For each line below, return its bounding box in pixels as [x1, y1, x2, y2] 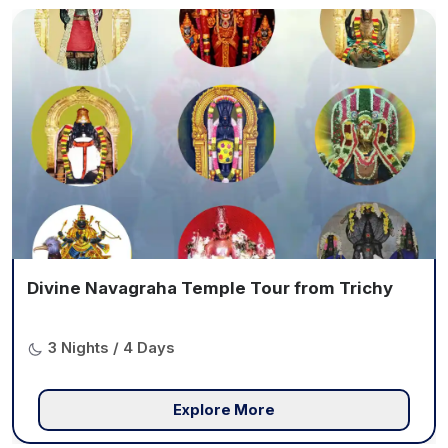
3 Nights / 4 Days [47, 338, 175, 358]
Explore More [172, 401, 275, 420]
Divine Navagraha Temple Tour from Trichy [26, 278, 393, 299]
